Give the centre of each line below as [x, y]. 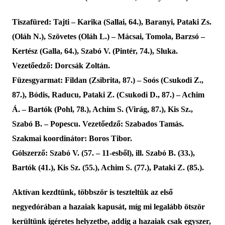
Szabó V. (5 [68, 153]
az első [160, 192]
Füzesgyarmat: [37, 80]
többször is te [100, 192]
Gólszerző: [30, 153]
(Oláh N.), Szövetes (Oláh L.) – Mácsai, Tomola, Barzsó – [108, 37]
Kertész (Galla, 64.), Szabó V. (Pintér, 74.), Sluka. [95, 51]
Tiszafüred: [31, 22]
